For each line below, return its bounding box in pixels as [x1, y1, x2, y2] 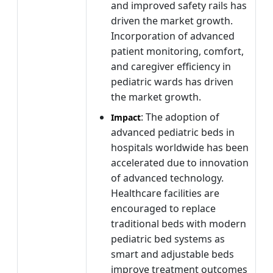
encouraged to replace [111, 201, 216, 215]
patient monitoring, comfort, [111, 44, 244, 58]
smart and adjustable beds [111, 247, 234, 261]
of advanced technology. [111, 171, 224, 185]
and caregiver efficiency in [111, 59, 231, 73]
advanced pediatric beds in [111, 125, 235, 139]
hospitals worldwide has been [111, 140, 249, 154]
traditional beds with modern [111, 216, 246, 230]
